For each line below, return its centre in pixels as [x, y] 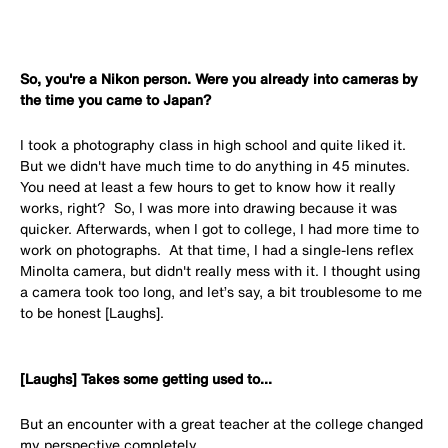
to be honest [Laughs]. [92, 313]
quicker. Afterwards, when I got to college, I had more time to [219, 229]
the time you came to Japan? [115, 100]
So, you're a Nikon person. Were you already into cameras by [219, 79]
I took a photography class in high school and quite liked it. [215, 145]
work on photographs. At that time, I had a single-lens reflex [217, 250]
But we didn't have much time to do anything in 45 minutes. [215, 166]
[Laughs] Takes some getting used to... [146, 379]
